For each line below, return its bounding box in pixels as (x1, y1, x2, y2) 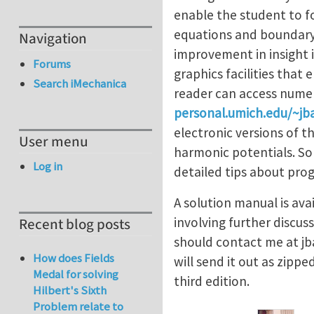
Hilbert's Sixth (33, 282, 107, 299)
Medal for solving (33, 266, 119, 282)
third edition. (174, 273, 250, 289)
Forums (33, 55, 71, 71)
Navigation (19, 29, 87, 50)
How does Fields (33, 250, 115, 266)
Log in (33, 158, 63, 175)
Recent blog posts (19, 214, 130, 235)
